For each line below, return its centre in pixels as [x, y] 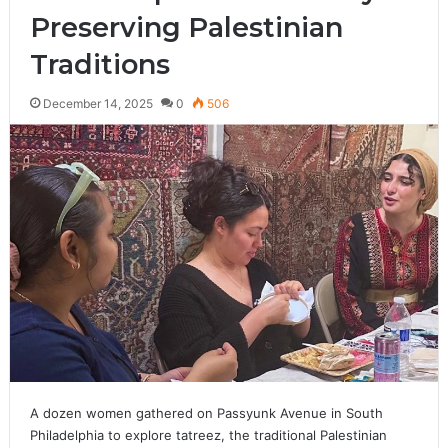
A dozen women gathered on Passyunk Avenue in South [206, 412]
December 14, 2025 [97, 103]
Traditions [99, 64]
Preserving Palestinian [186, 27]
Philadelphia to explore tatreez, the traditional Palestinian [208, 434]
